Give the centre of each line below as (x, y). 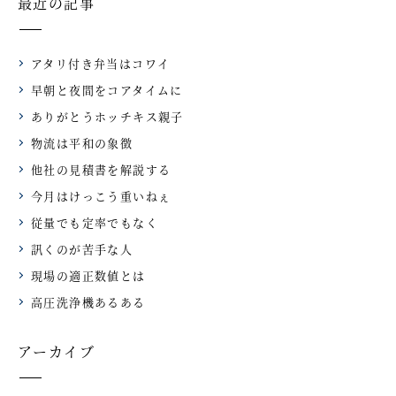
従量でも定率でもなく (95, 222)
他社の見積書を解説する (101, 169)
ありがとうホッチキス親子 (107, 116)
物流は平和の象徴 (82, 142)
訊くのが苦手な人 (82, 248)
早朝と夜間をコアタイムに (107, 89)
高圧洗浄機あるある (88, 301)
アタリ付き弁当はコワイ (101, 63)
